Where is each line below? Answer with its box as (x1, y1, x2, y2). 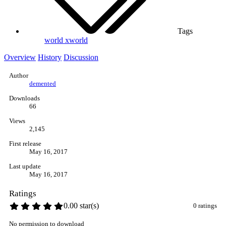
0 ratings (193, 202, 217, 210)
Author (9, 72, 28, 80)
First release (9, 140, 41, 148)
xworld (65, 36, 88, 45)
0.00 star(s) (64, 201, 99, 210)
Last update (9, 162, 41, 171)
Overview (4, 53, 36, 62)
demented (29, 80, 56, 88)
